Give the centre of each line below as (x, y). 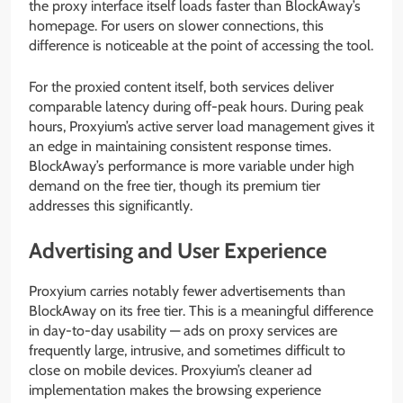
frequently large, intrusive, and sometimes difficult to (187, 351)
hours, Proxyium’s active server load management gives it (201, 127)
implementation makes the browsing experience (175, 390)
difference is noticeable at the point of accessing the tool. (201, 46)
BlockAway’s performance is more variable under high (192, 166)
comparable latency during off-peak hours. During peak (196, 107)
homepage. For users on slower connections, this (176, 26)
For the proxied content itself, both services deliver (181, 87)
